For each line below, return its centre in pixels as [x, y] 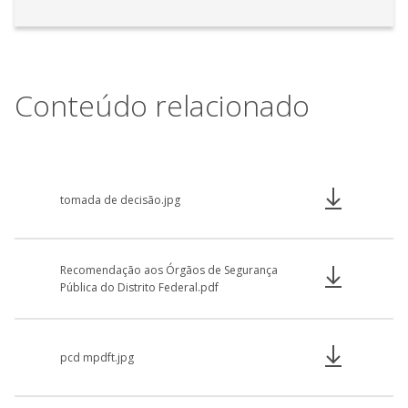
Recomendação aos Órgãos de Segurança [169, 270]
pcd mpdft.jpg [97, 357]
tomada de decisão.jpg [120, 199]
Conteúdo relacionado [162, 105]
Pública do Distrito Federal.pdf [139, 287]
